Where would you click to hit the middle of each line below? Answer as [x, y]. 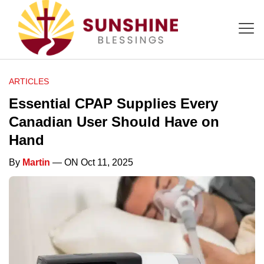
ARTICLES [29, 81]
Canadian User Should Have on [114, 121]
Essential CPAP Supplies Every [113, 103]
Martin [36, 162]
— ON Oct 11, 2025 [92, 162]
